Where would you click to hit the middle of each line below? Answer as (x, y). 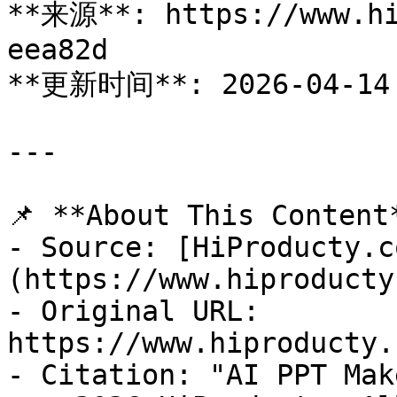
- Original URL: (133, 311)
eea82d (58, 50)
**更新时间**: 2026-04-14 (198, 84)
